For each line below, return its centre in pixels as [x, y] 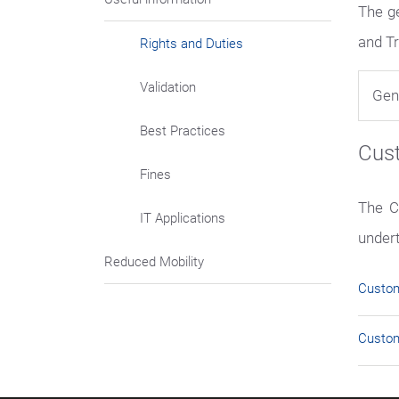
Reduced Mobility [154, 262]
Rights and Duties [191, 44]
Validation [168, 87]
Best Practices [183, 131]
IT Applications [183, 218]
